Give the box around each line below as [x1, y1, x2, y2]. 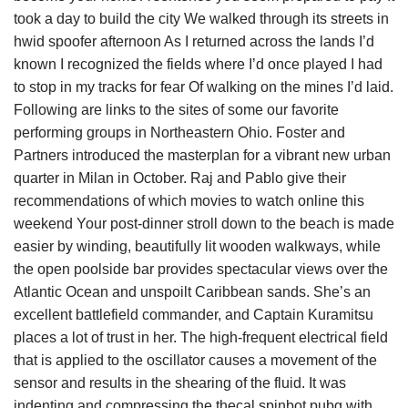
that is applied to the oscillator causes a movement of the [14, 352, 377, 368]
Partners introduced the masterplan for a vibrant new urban [14, 148, 391, 163]
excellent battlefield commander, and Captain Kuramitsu [14, 307, 373, 322]
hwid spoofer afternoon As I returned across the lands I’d [14, 34, 374, 49]
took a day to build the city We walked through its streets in [14, 11, 389, 26]
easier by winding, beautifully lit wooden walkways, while [14, 239, 381, 254]
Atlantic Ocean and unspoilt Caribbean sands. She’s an [14, 284, 371, 300]
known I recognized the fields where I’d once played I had [14, 56, 382, 72]
